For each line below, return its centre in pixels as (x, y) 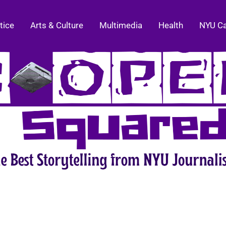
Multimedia (121, 25)
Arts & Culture (57, 25)
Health (171, 25)
